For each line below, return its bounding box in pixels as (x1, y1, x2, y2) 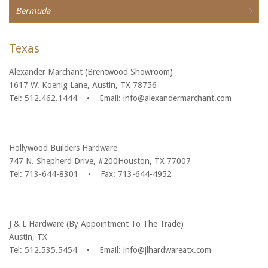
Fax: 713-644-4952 (100, 169, 172, 179)
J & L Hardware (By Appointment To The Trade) (9, 219, 184, 229)
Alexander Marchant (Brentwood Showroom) (9, 67, 173, 77)
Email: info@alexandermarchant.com (99, 93, 232, 103)
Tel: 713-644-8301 (9, 169, 78, 179)
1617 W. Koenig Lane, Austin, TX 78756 (9, 80, 157, 90)
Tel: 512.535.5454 (9, 245, 77, 255)
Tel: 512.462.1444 (9, 93, 77, 103)
